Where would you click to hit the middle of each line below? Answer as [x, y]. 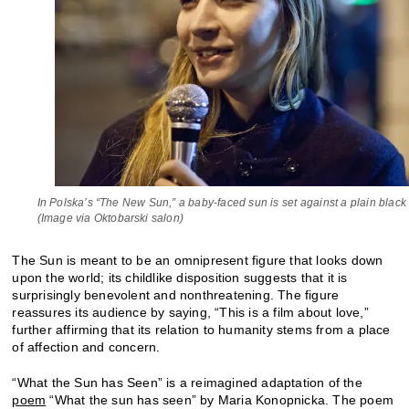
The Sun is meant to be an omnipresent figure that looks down [198, 260]
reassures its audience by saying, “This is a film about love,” [190, 312]
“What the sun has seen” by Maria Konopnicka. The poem [220, 399]
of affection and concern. [86, 346]
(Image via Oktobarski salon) [110, 218]
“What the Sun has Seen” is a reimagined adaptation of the [187, 382]
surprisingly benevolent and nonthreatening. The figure [176, 294]
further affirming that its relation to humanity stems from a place [201, 329]
